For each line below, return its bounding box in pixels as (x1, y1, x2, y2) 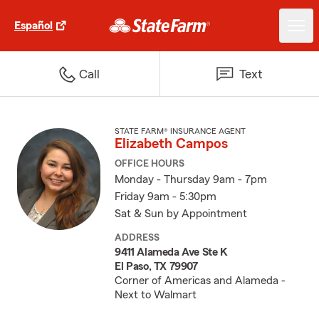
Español (14, 20, 53, 31)
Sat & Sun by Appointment (115, 208, 248, 219)
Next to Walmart (115, 289, 197, 300)
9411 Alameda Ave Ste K (115, 246, 228, 258)
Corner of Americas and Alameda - (115, 275, 286, 286)
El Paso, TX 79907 (115, 261, 198, 272)
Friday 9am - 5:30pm (115, 191, 217, 202)
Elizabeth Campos (115, 137, 229, 151)
